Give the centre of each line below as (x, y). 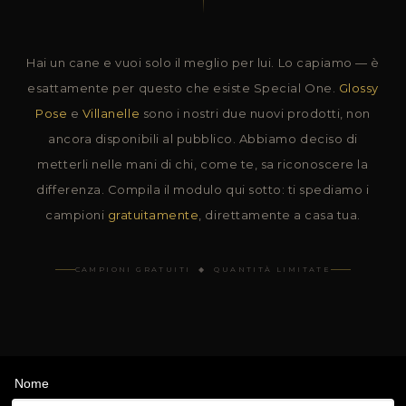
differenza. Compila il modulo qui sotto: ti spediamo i (203, 189)
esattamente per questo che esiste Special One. (183, 88)
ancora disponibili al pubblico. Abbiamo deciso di (203, 139)
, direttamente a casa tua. (280, 215)
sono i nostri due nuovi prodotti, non (255, 113)
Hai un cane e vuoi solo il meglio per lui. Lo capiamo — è (203, 63)
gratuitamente (153, 215)
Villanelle (111, 113)
